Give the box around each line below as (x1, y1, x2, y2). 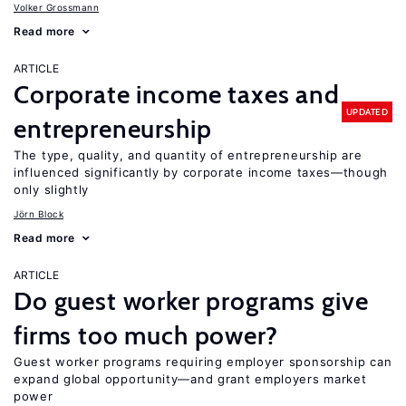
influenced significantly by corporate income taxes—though (14, 165, 388, 179)
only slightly (14, 182, 90, 197)
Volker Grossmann (14, 2, 99, 13)
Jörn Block (14, 208, 63, 219)
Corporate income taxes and (14, 79, 340, 110)
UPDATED (345, 105, 388, 118)
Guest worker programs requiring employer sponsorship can (14, 354, 392, 369)
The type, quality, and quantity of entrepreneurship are (14, 148, 362, 162)
